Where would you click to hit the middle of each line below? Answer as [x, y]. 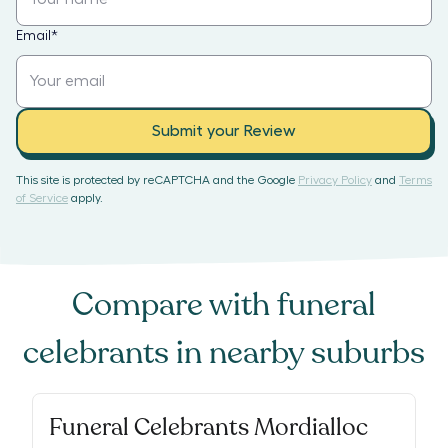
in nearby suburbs [297, 353]
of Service [42, 197]
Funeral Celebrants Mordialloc [208, 427]
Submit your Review [224, 131]
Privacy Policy [335, 179]
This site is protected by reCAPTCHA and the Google [155, 179]
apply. [87, 197]
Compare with [174, 305]
